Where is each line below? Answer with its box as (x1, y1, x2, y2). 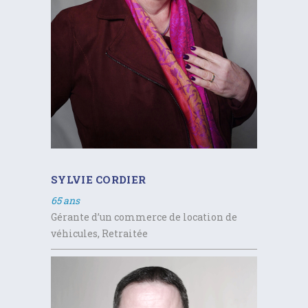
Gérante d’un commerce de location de (51, 210, 237, 223)
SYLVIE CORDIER (51, 172, 146, 186)
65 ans (51, 193, 80, 207)
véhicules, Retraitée (51, 226, 148, 240)
